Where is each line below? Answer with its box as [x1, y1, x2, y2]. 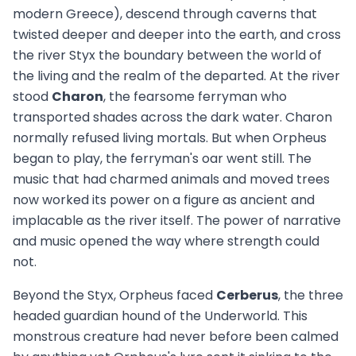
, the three [278, 286, 343, 305]
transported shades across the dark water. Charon [13, 108, 332, 127]
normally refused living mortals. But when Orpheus [13, 129, 327, 148]
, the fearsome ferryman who [103, 87, 287, 106]
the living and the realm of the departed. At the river [13, 67, 340, 86]
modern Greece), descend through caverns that [13, 5, 317, 24]
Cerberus [216, 286, 278, 305]
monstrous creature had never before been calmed [13, 327, 339, 346]
